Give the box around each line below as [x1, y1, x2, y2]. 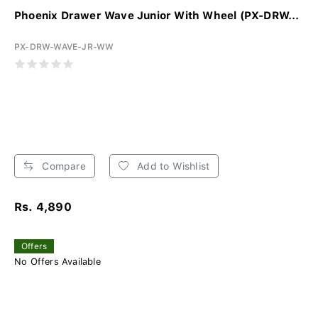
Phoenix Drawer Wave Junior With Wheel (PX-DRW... [14, 9, 300, 23]
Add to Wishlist [134, 160, 210, 172]
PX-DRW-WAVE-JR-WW [14, 42, 114, 53]
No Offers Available [14, 256, 101, 268]
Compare [39, 160, 86, 172]
